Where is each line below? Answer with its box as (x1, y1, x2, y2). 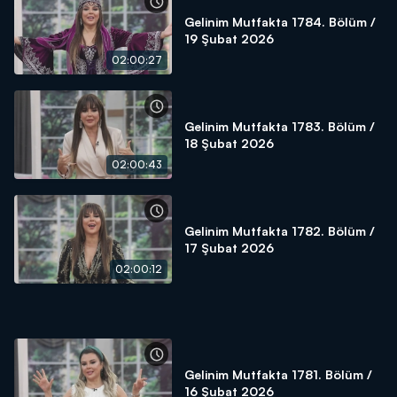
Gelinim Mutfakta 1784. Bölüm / (184, 14, 376, 29)
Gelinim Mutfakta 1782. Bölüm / (184, 223, 375, 238)
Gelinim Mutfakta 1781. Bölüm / (184, 367, 372, 382)
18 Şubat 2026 (184, 136, 274, 151)
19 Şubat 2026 (184, 31, 274, 46)
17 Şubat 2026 (184, 240, 274, 255)
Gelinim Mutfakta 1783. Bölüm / (184, 119, 375, 134)
